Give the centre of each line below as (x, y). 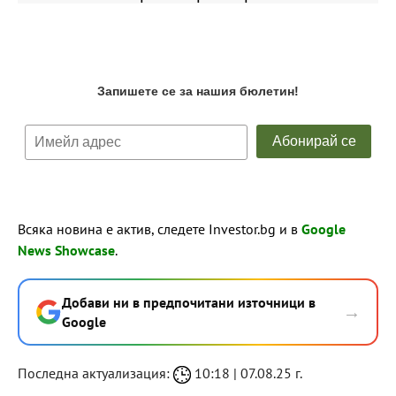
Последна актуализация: (95, 373)
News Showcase (66, 250)
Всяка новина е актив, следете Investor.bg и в (160, 228)
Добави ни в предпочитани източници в (189, 302)
